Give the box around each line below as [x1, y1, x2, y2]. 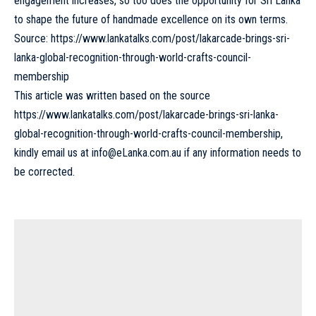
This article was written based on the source [14, 88, 210, 102]
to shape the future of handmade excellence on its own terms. [14, 12, 288, 26]
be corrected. [14, 164, 75, 178]
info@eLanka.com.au [92, 145, 181, 159]
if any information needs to [181, 145, 301, 159]
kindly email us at [14, 145, 92, 159]
